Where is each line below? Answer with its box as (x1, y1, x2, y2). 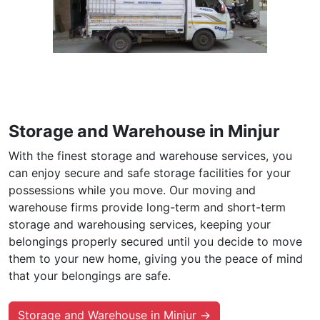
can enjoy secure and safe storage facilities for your (9, 165, 291, 180)
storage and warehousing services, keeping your (9, 216, 271, 231)
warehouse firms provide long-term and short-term (9, 199, 286, 214)
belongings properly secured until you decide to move (9, 234, 302, 249)
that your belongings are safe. (9, 268, 171, 283)
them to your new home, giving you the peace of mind (9, 251, 303, 266)
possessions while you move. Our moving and (9, 182, 256, 197)
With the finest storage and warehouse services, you (9, 148, 292, 163)
